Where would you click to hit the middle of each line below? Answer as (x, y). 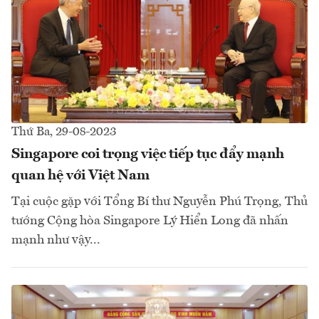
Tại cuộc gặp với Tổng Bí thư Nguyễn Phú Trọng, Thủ (159, 201)
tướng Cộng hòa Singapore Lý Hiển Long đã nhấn (150, 220)
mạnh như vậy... (56, 240)
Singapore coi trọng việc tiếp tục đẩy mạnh (148, 154)
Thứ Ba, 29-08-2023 (64, 132)
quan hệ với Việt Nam (80, 176)
